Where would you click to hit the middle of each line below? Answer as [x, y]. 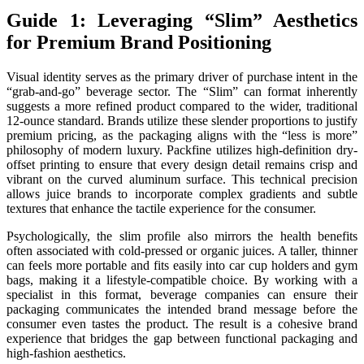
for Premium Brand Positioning [139, 42]
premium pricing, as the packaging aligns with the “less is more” [182, 135]
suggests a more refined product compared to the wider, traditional [182, 106]
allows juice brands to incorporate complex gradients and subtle [182, 193]
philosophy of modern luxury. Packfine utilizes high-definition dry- [182, 149]
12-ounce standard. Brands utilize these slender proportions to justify [182, 120]
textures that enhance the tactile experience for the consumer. [161, 208]
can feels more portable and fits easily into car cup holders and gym [182, 265]
